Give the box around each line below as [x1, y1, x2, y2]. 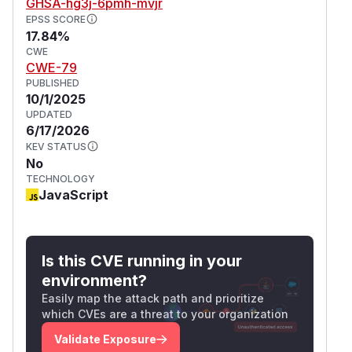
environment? [42, 270, 147, 290]
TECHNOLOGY [26, 172, 95, 185]
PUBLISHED [26, 76, 79, 89]
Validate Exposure [54, 332, 156, 346]
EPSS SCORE [26, 13, 86, 25]
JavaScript [38, 186, 108, 203]
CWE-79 [26, 59, 77, 75]
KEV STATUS [26, 140, 86, 152]
